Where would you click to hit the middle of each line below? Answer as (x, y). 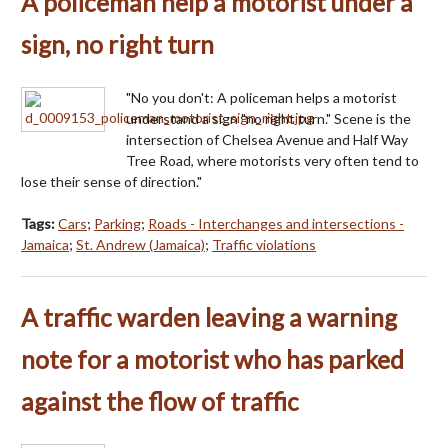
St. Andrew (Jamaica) (140, 245)
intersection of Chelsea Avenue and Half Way (267, 140)
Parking (117, 224)
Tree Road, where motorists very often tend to (272, 161)
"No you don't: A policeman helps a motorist (261, 98)
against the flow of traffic (160, 402)
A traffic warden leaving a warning (209, 318)
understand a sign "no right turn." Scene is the (268, 119)
